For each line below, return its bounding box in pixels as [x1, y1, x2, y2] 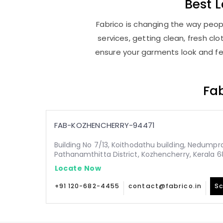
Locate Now [54, 163, 101, 173]
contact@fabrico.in [128, 182, 202, 190]
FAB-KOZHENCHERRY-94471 [54, 120, 155, 130]
